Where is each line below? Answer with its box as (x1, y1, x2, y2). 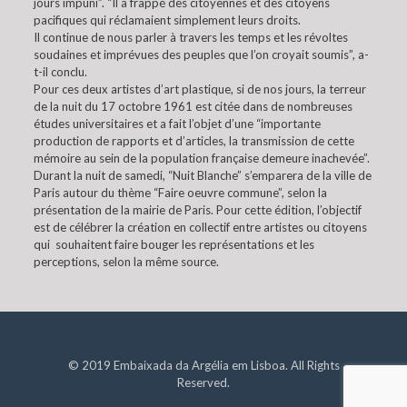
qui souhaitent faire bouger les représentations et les (33, 236, 314, 252)
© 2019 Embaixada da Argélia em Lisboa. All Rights (67, 357, 340, 372)
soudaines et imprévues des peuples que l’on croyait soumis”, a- (33, 46, 369, 62)
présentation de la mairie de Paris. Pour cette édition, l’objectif (33, 202, 362, 217)
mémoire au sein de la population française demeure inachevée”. (33, 150, 370, 165)
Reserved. (177, 374, 230, 390)
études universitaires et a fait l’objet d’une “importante (33, 115, 323, 131)
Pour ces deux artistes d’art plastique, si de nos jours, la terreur (33, 81, 366, 96)
